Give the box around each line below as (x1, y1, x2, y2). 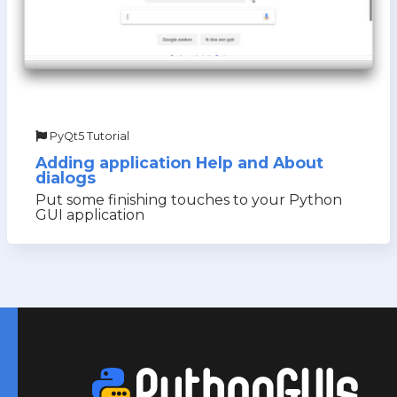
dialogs (35, 168, 96, 187)
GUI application (35, 206, 144, 223)
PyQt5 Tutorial (47, 129, 129, 143)
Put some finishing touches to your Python (35, 191, 342, 208)
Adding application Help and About (35, 153, 323, 172)
